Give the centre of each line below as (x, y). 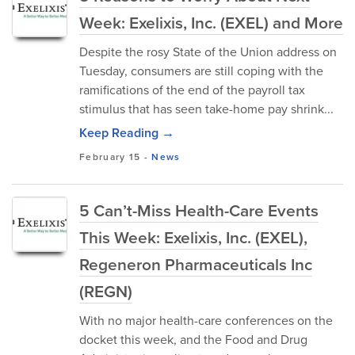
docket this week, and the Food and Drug (193, 339)
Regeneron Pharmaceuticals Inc (196, 264)
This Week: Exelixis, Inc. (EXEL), (193, 237)
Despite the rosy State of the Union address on (208, 52)
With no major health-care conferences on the (206, 320)
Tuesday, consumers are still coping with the (201, 71)
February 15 (110, 157)
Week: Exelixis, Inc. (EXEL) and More (211, 22)
